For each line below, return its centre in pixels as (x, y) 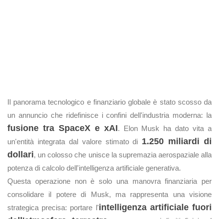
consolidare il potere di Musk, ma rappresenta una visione (109, 194)
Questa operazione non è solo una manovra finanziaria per (109, 181)
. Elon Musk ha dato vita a (165, 128)
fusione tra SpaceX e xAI (63, 128)
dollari (21, 154)
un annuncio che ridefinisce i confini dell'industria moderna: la (109, 115)
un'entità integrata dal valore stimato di (75, 142)
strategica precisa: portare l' (53, 208)
